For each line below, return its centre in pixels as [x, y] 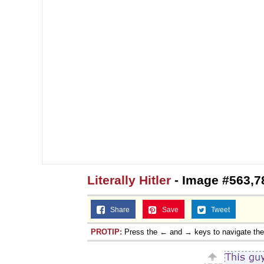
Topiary [176, 15]
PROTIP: [106, 232]
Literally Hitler [129, 180]
